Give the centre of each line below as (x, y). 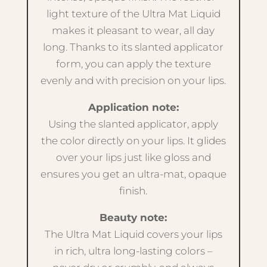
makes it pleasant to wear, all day (133, 30)
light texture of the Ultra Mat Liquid (133, 14)
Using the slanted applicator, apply (133, 124)
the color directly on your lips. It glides (133, 141)
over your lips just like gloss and (133, 157)
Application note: (133, 107)
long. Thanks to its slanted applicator (133, 47)
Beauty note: (133, 218)
